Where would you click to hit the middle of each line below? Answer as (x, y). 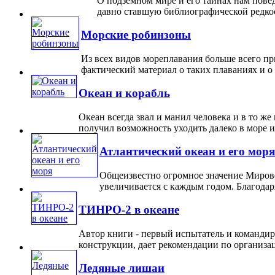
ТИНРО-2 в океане (129, 210)
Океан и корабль (124, 93)
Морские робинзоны (136, 35)
